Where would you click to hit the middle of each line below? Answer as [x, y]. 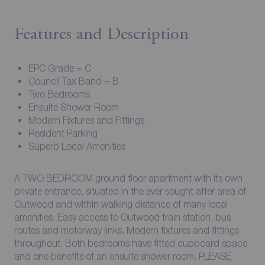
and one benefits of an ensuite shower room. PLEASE [106, 256]
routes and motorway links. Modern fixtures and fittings [126, 230]
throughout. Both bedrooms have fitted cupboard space [130, 243]
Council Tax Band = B [74, 81]
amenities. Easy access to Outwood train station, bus [122, 217]
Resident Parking [63, 133]
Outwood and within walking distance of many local [121, 204]
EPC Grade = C [60, 68]
